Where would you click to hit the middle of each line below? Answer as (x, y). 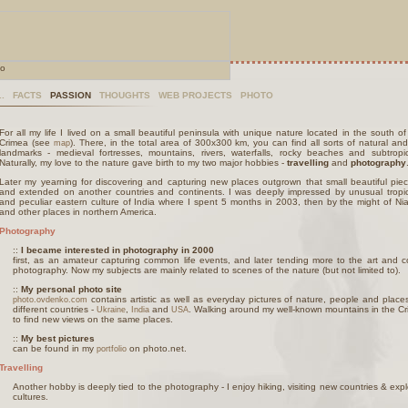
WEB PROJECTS (195, 95)
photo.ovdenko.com (50, 300)
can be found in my (55, 348)
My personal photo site (71, 289)
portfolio (112, 349)
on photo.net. (157, 348)
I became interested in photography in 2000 (117, 250)
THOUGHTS (125, 95)
